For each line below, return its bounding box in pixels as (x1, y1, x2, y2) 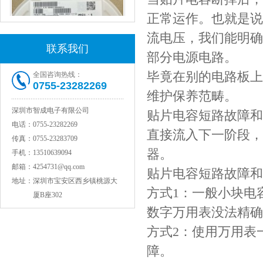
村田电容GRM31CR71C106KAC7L (14, 242, 121, 250)
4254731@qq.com (33, 163, 85, 171)
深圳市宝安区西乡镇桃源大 (33, 177, 117, 185)
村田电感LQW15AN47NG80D (22, 102, 113, 110)
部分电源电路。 (147, 50, 237, 65)
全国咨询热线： (33, 70, 82, 79)
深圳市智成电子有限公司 (12, 106, 89, 114)
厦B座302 (33, 191, 62, 199)
